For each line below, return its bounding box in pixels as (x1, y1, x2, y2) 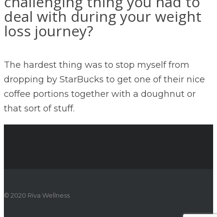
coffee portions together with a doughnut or (4, 88, 196, 99)
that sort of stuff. (4, 103, 75, 114)
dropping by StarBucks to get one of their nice (4, 74, 205, 85)
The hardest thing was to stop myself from (4, 59, 189, 70)
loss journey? (4, 20, 93, 41)
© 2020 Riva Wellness (4, 191, 70, 199)
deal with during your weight (4, 6, 201, 26)
